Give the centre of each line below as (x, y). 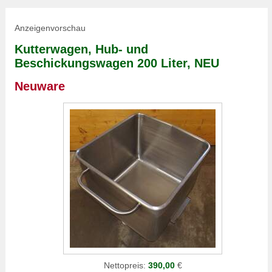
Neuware (40, 86)
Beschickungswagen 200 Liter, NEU (117, 63)
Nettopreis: (126, 265)
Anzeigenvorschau (50, 28)
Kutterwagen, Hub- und (81, 49)
